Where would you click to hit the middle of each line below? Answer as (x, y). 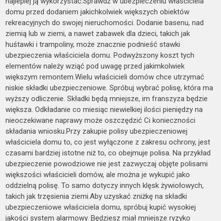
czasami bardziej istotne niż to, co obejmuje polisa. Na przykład (108, 153)
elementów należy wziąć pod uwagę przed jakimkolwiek (95, 66)
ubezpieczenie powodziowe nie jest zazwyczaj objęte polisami (107, 164)
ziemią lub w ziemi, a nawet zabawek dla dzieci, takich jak (98, 34)
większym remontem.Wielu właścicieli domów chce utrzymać (105, 77)
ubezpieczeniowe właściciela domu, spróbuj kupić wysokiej (101, 207)
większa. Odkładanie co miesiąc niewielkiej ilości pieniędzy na (104, 110)
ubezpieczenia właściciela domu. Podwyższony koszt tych (100, 55)
